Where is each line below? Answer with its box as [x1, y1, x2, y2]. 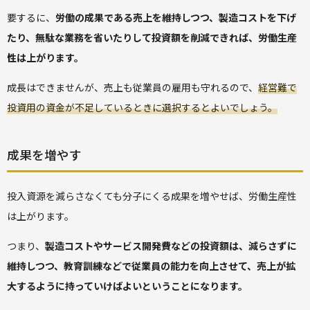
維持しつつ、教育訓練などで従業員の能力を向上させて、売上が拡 [7, 258, 295, 273]
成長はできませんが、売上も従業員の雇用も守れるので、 [7, 80, 258, 94]
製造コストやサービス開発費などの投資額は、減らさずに [45, 238, 297, 253]
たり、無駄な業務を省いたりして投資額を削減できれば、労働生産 [7, 30, 297, 44]
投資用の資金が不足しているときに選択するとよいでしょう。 [7, 100, 277, 114]
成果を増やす [7, 145, 82, 163]
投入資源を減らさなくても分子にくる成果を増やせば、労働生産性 [7, 188, 297, 203]
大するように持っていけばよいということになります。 [7, 278, 248, 293]
